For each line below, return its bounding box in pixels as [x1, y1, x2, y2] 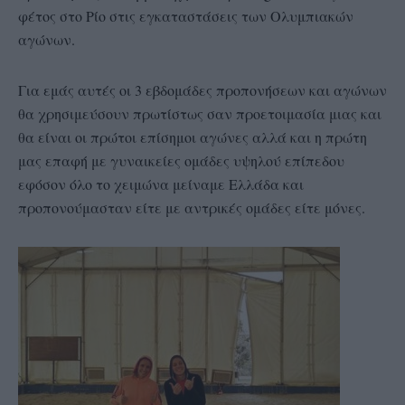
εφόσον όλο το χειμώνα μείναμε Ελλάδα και [18, 174, 304, 193]
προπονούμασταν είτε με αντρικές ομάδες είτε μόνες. [18, 197, 365, 217]
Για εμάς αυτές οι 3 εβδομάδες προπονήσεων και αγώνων [18, 80, 387, 99]
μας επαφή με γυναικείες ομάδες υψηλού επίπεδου [18, 150, 344, 170]
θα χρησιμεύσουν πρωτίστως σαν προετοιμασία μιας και [18, 103, 381, 123]
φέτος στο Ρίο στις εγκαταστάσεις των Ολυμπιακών [18, 5, 353, 25]
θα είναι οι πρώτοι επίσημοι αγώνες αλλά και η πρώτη [18, 127, 367, 146]
